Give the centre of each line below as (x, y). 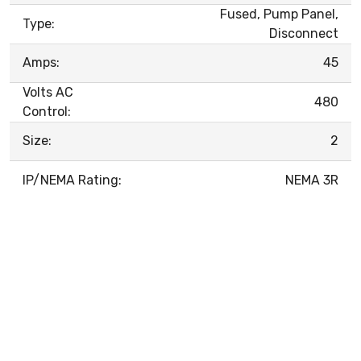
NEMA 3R (312, 180)
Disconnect (304, 33)
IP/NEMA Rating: (72, 180)
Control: (47, 111)
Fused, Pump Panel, (279, 14)
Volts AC (48, 92)
